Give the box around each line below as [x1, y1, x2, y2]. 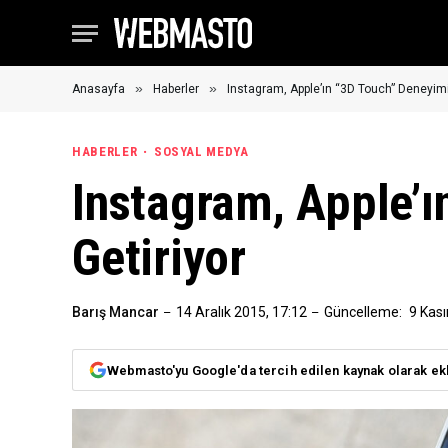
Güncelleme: [324, 304, 402, 320]
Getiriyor [72, 229, 246, 287]
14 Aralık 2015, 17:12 [176, 304, 307, 320]
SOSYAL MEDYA [153, 144, 249, 159]
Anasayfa [72, 82, 125, 96]
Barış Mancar [72, 304, 159, 320]
